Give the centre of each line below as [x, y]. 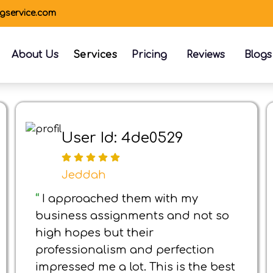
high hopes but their [94, 233]
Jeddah [84, 175]
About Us [35, 55]
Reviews [206, 55]
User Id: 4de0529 [122, 138]
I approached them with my [120, 199]
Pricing [149, 55]
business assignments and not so [132, 216]
